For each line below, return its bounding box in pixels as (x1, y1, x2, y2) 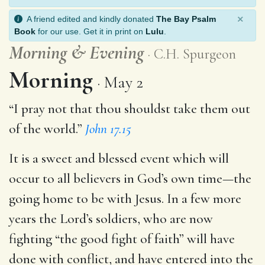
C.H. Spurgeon (154, 45, 236, 63)
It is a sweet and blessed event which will (9, 150, 229, 167)
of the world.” (9, 120, 85, 137)
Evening (85, 40, 144, 64)
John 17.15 (85, 120, 131, 137)
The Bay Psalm (156, 14, 216, 24)
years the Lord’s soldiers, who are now (9, 210, 213, 227)
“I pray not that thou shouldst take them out (9, 100, 250, 117)
